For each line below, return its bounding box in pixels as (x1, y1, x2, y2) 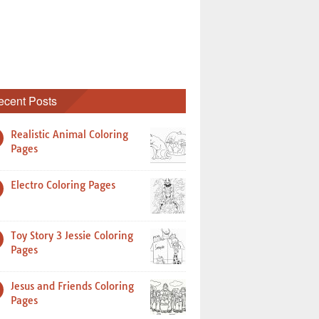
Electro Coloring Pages (11, 179, 115, 192)
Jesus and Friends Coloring (11, 280, 134, 293)
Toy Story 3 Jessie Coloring (11, 229, 133, 242)
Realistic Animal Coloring (11, 128, 128, 141)
